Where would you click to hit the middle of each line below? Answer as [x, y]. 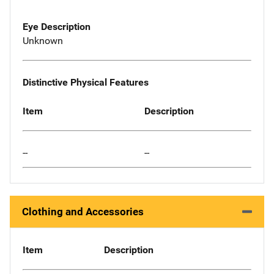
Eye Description [57, 27]
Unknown [43, 41]
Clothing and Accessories [83, 212]
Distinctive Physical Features [86, 82]
